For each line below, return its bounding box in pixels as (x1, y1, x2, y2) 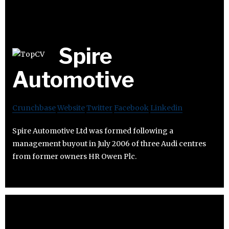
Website (57, 103, 85, 113)
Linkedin (150, 103, 182, 113)
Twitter (86, 103, 112, 113)
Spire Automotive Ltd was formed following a (12, 126, 173, 136)
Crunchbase (12, 103, 56, 113)
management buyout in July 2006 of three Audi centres (12, 139, 206, 149)
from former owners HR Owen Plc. (12, 152, 136, 162)
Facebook (114, 103, 149, 113)
